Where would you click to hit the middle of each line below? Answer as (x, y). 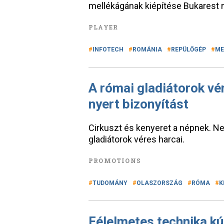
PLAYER (103, 27)
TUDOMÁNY (110, 183)
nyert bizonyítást (138, 104)
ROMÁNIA (147, 49)
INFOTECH (108, 49)
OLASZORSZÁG (159, 183)
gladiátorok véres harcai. (136, 139)
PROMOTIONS (115, 160)
